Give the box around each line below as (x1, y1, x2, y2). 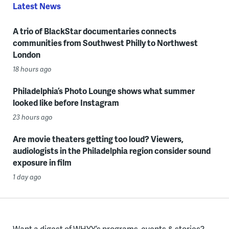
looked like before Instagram (12, 96, 119, 108)
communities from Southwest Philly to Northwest (12, 36, 198, 49)
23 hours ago (12, 112, 53, 122)
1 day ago (12, 172, 41, 181)
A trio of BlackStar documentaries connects (12, 25, 176, 37)
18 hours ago (12, 64, 52, 74)
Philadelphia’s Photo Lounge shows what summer (12, 84, 195, 97)
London (12, 48, 40, 60)
